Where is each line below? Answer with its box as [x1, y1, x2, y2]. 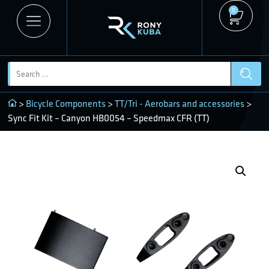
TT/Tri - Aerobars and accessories [115, 97, 244, 109]
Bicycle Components [26, 97, 106, 109]
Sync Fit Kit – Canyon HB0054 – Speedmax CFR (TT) [8, 112, 210, 124]
